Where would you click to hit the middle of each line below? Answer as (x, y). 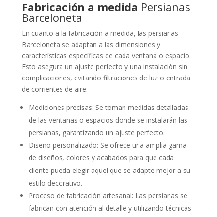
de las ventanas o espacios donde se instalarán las (108, 120)
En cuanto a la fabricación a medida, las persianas (100, 33)
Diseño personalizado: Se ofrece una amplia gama (107, 145)
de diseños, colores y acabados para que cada (101, 157)
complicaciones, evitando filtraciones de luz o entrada (106, 77)
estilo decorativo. (55, 183)
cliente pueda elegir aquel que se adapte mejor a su (109, 170)
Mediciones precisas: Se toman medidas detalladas (108, 107)
